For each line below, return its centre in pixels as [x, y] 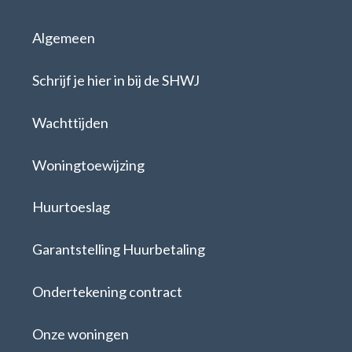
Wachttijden [71, 122]
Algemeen [64, 38]
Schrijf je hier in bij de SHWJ [116, 81]
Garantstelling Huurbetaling [119, 249]
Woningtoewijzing [89, 165]
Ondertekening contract [108, 292]
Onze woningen [81, 334]
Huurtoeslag [71, 207]
